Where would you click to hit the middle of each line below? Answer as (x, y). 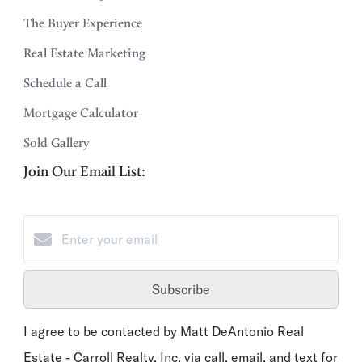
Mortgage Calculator (81, 113)
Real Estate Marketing (84, 53)
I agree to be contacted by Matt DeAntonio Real (164, 331)
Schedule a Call (65, 83)
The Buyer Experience (83, 23)
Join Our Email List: (84, 171)
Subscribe (181, 289)
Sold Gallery (56, 143)
